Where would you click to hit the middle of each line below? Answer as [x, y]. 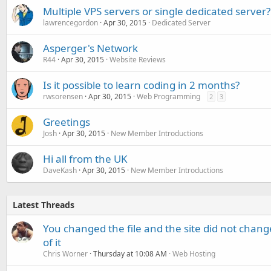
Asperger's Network [90, 48]
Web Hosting [194, 253]
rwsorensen [63, 96]
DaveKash [60, 170]
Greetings [67, 122]
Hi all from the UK [85, 158]
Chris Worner [65, 253]
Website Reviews [138, 59]
